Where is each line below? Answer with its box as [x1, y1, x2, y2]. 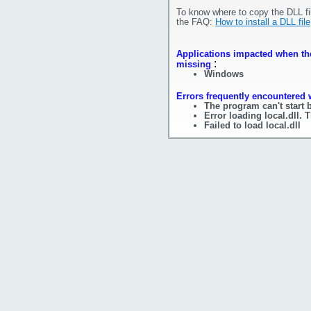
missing [176, 59, 211, 69]
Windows [204, 69, 244, 79]
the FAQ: [176, 17, 215, 27]
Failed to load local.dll [204, 120, 301, 131]
